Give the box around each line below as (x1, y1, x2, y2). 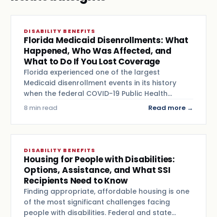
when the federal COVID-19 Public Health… (24, 88, 172, 98)
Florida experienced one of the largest (24, 67, 160, 77)
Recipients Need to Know (24, 174, 128, 186)
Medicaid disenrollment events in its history (24, 77, 177, 88)
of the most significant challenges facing (24, 197, 170, 207)
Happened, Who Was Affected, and (24, 45, 172, 57)
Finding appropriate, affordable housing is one (24, 186, 190, 196)
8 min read (24, 103, 58, 112)
